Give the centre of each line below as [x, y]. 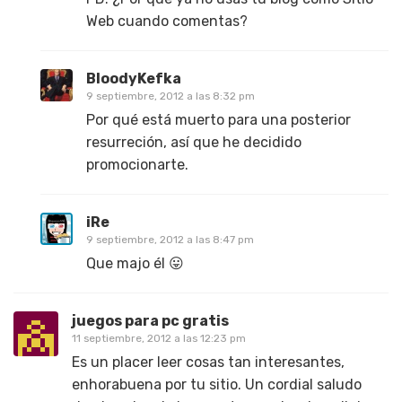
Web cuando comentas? [167, 22]
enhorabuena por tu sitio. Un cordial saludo [217, 385]
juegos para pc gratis [150, 321]
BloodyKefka [134, 79]
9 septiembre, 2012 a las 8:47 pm [170, 240]
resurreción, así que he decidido [194, 143]
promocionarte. [137, 165]
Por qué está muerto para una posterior [218, 120]
